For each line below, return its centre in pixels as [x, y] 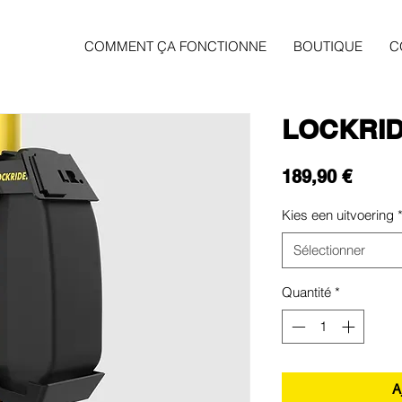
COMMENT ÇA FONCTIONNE [175, 46]
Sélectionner [329, 249]
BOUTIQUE [328, 46]
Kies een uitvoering [338, 214]
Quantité [306, 292]
